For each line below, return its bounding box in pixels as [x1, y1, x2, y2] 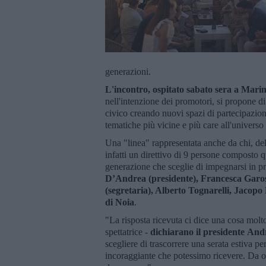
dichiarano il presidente [150, 226, 247, 237]
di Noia [105, 197, 134, 207]
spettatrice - [105, 226, 150, 237]
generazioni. [105, 66, 151, 77]
